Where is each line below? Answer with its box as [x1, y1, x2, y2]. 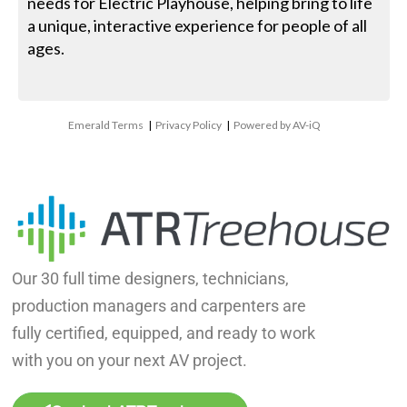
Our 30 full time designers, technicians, [12, 268, 290, 288]
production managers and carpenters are [12, 295, 307, 315]
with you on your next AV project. [12, 350, 248, 370]
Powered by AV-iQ [233, 117, 322, 132]
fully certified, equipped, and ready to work [12, 323, 316, 342]
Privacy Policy [155, 117, 223, 132]
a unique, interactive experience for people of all [27, 15, 368, 35]
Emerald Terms [68, 117, 144, 132]
